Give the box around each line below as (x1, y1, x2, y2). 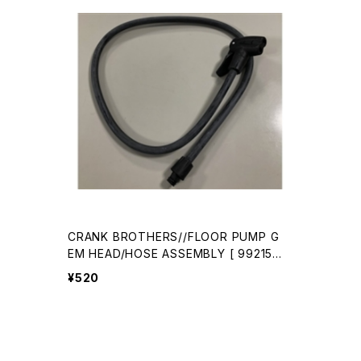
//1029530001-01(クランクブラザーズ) (68, 263, 273, 277)
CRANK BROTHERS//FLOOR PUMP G (68, 230, 280, 243)
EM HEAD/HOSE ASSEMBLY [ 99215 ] (68, 247, 230, 260)
